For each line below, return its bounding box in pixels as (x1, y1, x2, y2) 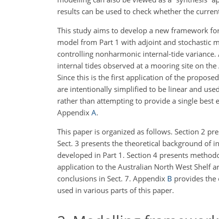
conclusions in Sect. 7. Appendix (57, 174, 167, 183)
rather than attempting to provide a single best (57, 96, 214, 106)
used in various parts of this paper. (57, 185, 174, 195)
